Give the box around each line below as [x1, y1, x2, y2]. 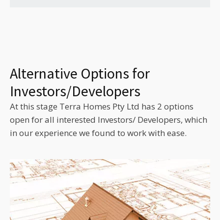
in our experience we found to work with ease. [10, 127, 187, 138]
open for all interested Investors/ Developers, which [10, 113, 207, 125]
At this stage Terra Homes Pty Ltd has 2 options [10, 100, 193, 112]
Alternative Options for [10, 63, 150, 82]
